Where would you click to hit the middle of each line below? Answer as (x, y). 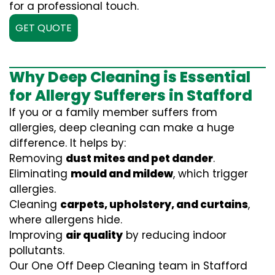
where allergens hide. (66, 220)
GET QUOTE (44, 28)
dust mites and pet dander (139, 158)
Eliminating (40, 174)
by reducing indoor (175, 235)
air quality (94, 235)
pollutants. (37, 250)
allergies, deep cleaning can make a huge (122, 128)
